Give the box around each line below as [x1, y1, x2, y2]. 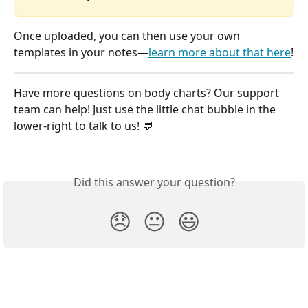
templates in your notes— [14, 45, 148, 60]
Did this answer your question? [73, 174, 235, 190]
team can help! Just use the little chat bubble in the [14, 102, 278, 118]
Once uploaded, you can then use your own [14, 28, 243, 44]
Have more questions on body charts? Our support [14, 85, 282, 101]
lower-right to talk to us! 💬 [14, 118, 153, 134]
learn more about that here [148, 45, 291, 60]
